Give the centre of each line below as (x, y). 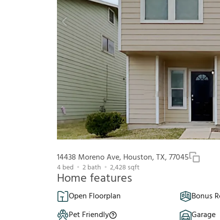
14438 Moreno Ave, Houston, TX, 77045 (123, 158)
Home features (95, 179)
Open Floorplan (95, 197)
